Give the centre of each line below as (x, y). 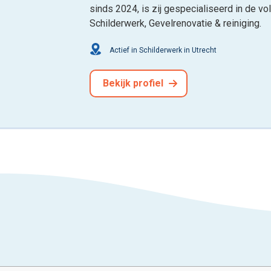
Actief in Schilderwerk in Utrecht (162, 50)
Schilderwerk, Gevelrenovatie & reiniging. (176, 23)
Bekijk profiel (135, 83)
